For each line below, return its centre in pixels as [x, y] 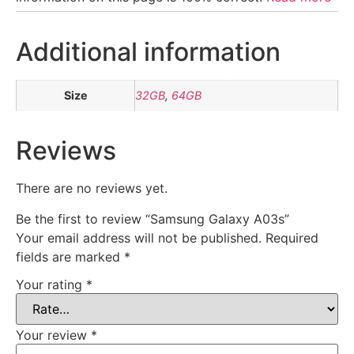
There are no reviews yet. [92, 188]
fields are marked [70, 256]
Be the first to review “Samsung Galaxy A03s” [153, 218]
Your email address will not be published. [139, 237]
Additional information [148, 52]
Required [292, 237]
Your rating [51, 285]
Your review [53, 335]
